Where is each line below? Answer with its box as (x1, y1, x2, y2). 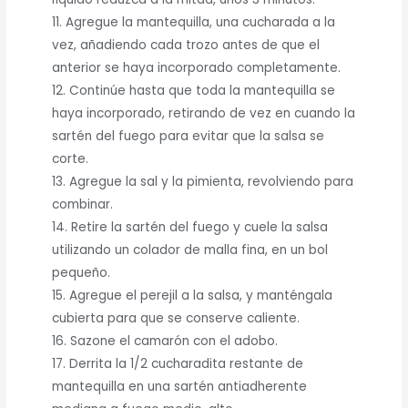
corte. (52, 149, 89, 168)
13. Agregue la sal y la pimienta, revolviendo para (52, 172, 354, 190)
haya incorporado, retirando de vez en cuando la (52, 104, 356, 122)
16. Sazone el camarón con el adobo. (52, 331, 279, 350)
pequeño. (52, 263, 111, 281)
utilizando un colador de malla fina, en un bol (52, 240, 329, 259)
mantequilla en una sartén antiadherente (52, 377, 308, 395)
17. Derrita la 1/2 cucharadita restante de (52, 354, 304, 372)
